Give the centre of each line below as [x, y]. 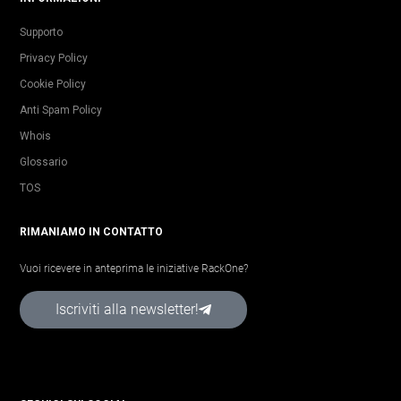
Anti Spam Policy [61, 110]
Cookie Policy [53, 84]
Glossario [43, 162]
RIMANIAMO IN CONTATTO [91, 231]
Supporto [41, 32]
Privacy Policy [54, 58]
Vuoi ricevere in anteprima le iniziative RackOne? [134, 268]
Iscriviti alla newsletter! [127, 309]
